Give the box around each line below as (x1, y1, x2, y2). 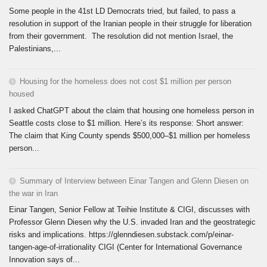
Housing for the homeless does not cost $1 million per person (20, 76, 231, 86)
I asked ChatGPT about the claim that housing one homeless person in (9, 105, 254, 115)
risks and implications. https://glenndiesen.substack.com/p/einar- (9, 230, 234, 240)
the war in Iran (9, 188, 58, 198)
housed (9, 89, 34, 98)
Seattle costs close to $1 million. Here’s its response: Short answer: (9, 118, 244, 128)
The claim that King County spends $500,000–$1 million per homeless (9, 131, 250, 140)
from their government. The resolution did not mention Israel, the (9, 31, 233, 41)
